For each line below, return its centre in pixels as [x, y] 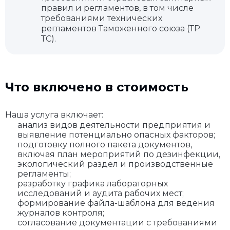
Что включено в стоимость [97, 87]
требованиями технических [102, 18]
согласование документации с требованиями [117, 223]
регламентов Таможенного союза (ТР [121, 28]
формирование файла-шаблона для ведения [116, 203]
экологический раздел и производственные [115, 164]
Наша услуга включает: [54, 115]
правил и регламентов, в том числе [117, 8]
